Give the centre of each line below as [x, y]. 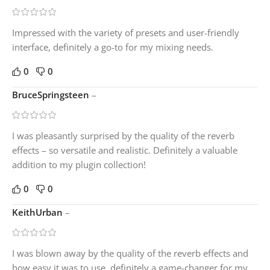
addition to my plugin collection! [79, 164]
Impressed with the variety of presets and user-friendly [126, 32]
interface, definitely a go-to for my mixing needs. [113, 47]
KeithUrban [39, 212]
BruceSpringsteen [52, 94]
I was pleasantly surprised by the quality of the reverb [123, 135]
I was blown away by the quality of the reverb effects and [130, 253]
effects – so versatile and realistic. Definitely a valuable [125, 150]
